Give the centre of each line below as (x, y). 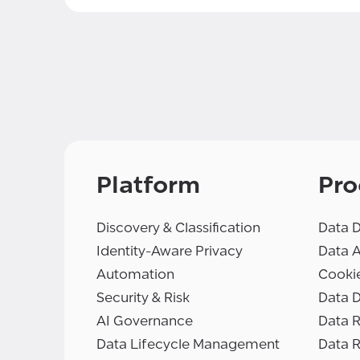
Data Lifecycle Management (188, 345)
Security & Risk (143, 298)
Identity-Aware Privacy (170, 252)
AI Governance (145, 321)
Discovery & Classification (178, 228)
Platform (148, 185)
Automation (135, 275)
